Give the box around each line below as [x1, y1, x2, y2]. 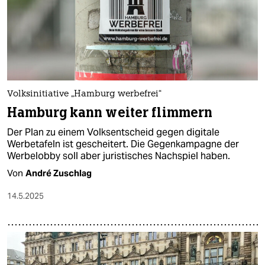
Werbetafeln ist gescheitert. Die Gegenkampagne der [7, 138, 239, 151]
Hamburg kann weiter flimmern [7, 104, 213, 122]
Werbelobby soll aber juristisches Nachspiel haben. [7, 150, 230, 163]
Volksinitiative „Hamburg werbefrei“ [7, 90, 161, 99]
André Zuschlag [25, 167, 92, 179]
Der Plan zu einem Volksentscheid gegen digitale [7, 126, 219, 139]
